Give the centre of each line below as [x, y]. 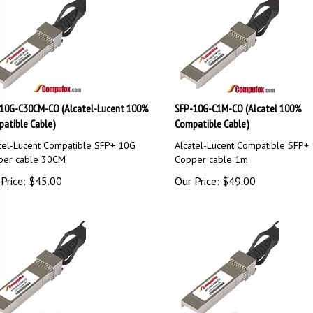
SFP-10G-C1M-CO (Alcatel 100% [238, 102]
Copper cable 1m [211, 153]
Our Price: [197, 175]
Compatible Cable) [212, 117]
